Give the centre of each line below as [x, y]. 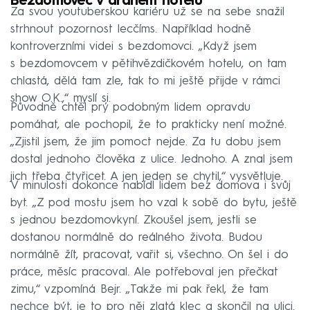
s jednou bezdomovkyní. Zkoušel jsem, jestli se [134, 220]
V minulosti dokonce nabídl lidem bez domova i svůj [151, 185]
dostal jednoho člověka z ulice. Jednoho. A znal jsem [152, 159]
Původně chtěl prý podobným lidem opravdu [130, 107]
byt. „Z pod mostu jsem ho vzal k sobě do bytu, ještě [154, 203]
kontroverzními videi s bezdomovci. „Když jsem [134, 46]
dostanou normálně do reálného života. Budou [136, 237]
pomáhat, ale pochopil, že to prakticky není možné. [148, 125]
